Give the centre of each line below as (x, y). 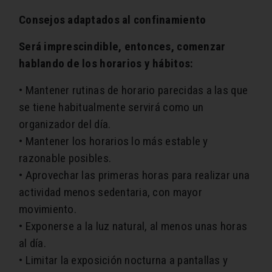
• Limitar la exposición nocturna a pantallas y (124, 260)
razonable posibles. (65, 158)
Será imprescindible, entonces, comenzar (122, 47)
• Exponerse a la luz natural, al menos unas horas (133, 226)
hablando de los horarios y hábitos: (106, 64)
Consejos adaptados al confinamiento (113, 20)
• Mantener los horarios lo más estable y (114, 141)
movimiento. (48, 209)
